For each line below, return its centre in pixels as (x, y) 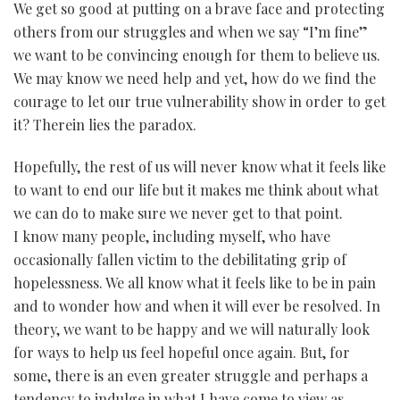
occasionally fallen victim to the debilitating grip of (180, 259)
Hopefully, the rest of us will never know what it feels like (200, 166)
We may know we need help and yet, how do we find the (195, 78)
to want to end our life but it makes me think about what (196, 189)
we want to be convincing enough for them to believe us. (197, 54)
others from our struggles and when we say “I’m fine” (191, 31)
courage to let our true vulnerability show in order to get (200, 101)
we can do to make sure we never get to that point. (178, 212)
